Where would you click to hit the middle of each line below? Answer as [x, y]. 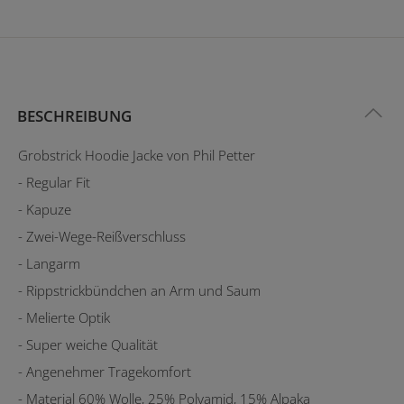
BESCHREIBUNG [74, 115]
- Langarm [49, 263]
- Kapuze [45, 209]
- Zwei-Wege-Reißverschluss [102, 236]
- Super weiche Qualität [88, 344]
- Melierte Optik [64, 317]
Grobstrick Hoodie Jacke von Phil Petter [137, 155]
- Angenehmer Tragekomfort [105, 371]
